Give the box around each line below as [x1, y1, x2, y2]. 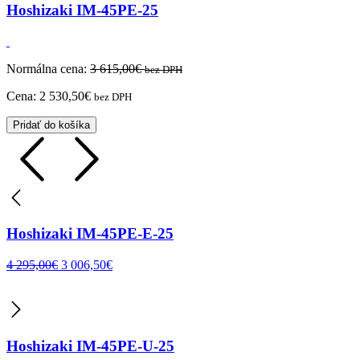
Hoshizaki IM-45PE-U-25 [6, 337, 174, 354]
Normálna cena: [6, 61, 90, 76]
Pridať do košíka [13, 118, 90, 131]
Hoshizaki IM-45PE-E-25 [6, 225, 174, 243]
